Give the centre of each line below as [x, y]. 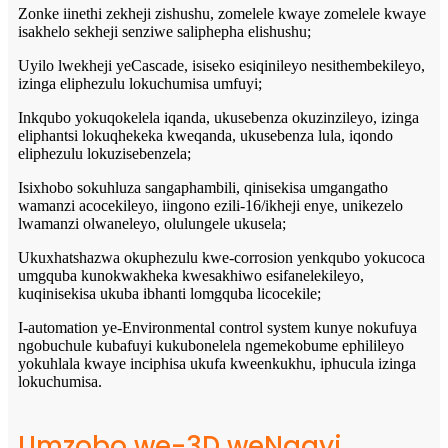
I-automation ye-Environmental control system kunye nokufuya [217, 327]
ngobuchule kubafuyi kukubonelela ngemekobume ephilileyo [211, 345]
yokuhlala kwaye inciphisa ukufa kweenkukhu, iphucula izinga [217, 363]
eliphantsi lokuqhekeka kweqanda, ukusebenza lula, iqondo [205, 135]
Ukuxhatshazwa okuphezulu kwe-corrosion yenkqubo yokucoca [221, 257]
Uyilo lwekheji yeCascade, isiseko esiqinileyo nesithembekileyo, [221, 65]
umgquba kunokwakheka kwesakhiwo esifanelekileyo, [191, 275]
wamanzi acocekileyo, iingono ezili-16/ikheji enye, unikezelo [210, 205]
